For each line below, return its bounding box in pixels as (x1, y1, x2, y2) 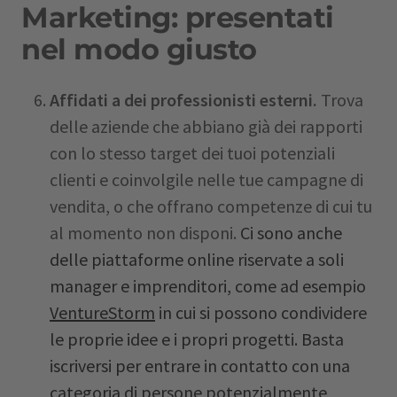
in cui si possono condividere (155, 301, 367, 323)
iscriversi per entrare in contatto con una (50, 354, 350, 377)
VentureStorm (50, 301, 155, 323)
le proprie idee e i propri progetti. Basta (50, 328, 344, 350)
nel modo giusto (21, 32, 257, 66)
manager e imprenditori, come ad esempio (50, 275, 366, 297)
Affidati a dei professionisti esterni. (50, 89, 321, 111)
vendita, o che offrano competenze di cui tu (50, 195, 372, 217)
